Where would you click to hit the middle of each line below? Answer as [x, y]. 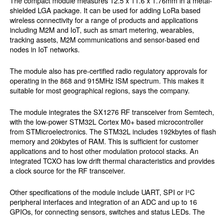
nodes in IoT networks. [45, 49]
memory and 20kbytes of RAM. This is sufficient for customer [104, 141]
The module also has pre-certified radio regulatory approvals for [109, 71]
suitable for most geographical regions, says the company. [100, 90]
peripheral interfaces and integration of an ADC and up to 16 [103, 202]
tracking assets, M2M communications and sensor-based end [105, 40]
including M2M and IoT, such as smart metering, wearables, [102, 30]
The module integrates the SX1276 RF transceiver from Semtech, [112, 112]
